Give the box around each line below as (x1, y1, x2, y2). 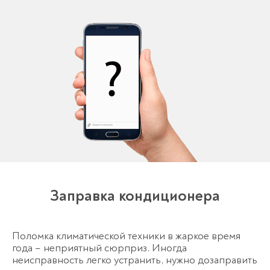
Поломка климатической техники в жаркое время (12, 229, 240, 243)
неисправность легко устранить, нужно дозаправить (12, 253, 257, 268)
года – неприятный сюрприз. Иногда (12, 241, 187, 256)
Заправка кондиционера (50, 186, 220, 206)
